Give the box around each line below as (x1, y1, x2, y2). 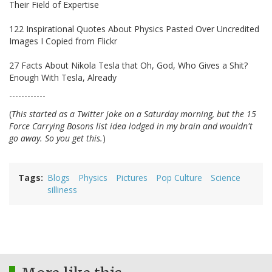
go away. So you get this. (9, 132, 103, 144)
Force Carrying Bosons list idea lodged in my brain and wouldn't (9, 120, 253, 132)
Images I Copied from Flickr (9, 35, 117, 47)
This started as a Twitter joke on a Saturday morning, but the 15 (12, 108, 256, 120)
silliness (47, 184, 77, 196)
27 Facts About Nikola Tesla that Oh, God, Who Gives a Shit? (9, 59, 248, 72)
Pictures (116, 172, 148, 184)
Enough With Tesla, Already (9, 72, 117, 84)
